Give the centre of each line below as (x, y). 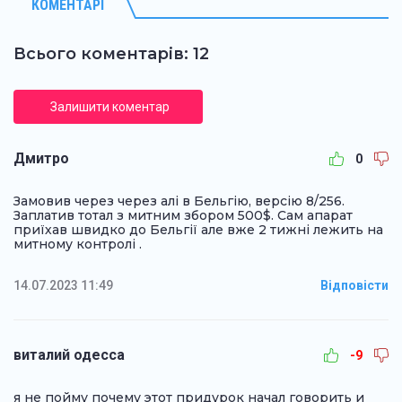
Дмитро (41, 159)
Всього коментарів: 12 (111, 54)
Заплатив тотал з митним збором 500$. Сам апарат (183, 216)
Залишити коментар (109, 107)
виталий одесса (69, 355)
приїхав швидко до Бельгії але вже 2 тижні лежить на (198, 230)
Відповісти (354, 286)
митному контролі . (78, 245)
